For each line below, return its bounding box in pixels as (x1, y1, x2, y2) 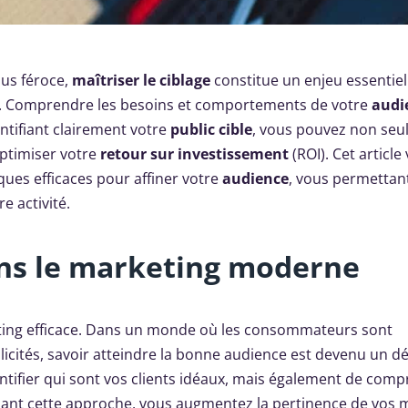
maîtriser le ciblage (72, 70, 210, 91)
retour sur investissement (100, 144, 289, 165)
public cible (170, 119, 252, 140)
